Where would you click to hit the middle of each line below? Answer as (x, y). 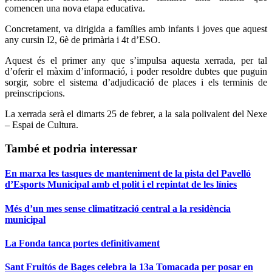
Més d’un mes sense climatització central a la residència (118, 208)
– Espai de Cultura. (42, 125)
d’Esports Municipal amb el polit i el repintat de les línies (121, 185)
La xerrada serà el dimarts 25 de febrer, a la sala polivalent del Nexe (136, 114)
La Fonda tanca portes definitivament (82, 243)
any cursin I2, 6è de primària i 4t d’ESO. (83, 40)
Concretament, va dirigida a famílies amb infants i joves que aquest (136, 29)
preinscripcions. (35, 93)
